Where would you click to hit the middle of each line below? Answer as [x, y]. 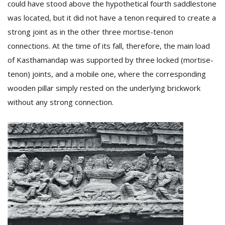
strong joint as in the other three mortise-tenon [90, 32]
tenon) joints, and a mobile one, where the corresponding [107, 74]
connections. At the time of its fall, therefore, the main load [109, 46]
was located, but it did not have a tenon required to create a [112, 18]
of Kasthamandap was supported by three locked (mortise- [110, 60]
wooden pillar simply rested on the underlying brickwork [104, 88]
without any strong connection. [61, 102]
